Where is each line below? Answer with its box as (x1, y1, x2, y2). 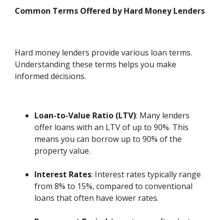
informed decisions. (15, 71, 86, 82)
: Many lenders (136, 110, 190, 121)
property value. (34, 145, 91, 157)
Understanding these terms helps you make (15, 59, 177, 70)
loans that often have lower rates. (34, 192, 159, 204)
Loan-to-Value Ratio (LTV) (34, 110, 137, 121)
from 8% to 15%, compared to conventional (34, 181, 193, 192)
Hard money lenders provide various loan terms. (15, 47, 192, 58)
